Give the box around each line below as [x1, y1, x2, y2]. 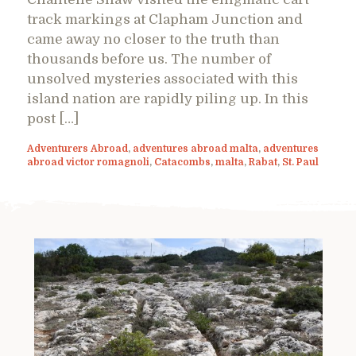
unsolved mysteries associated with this [27, 71, 298, 87]
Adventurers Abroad [27, 142, 128, 154]
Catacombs [154, 156, 211, 168]
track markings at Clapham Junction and [27, 11, 303, 27]
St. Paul [282, 156, 319, 168]
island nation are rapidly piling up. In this [27, 91, 308, 106]
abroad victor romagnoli [27, 156, 149, 168]
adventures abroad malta [133, 142, 258, 154]
